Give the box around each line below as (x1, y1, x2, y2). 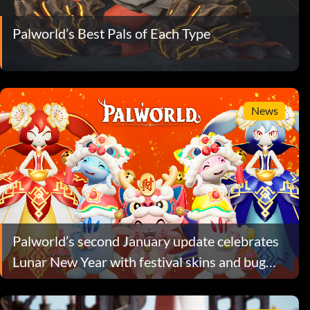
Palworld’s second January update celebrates (12, 232, 279, 249)
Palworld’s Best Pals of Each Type (12, 24, 210, 42)
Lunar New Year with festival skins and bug (12, 253, 266, 270)
